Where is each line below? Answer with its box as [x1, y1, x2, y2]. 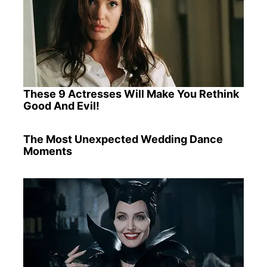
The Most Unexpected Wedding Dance [23, 133, 223, 146]
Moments [23, 145, 72, 158]
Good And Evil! [23, 100, 100, 113]
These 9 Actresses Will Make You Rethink [23, 88, 239, 101]
